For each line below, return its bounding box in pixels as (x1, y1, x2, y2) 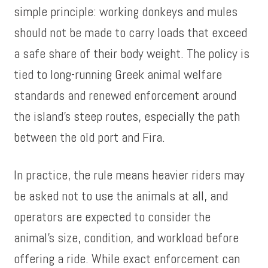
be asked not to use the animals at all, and (14, 187, 229, 204)
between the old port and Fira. (14, 129, 166, 145)
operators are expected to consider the (14, 208, 211, 225)
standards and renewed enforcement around (14, 87, 237, 103)
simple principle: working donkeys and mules (14, 3, 238, 20)
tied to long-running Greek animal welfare (14, 66, 223, 83)
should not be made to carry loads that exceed (14, 24, 248, 41)
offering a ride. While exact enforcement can (14, 250, 240, 267)
